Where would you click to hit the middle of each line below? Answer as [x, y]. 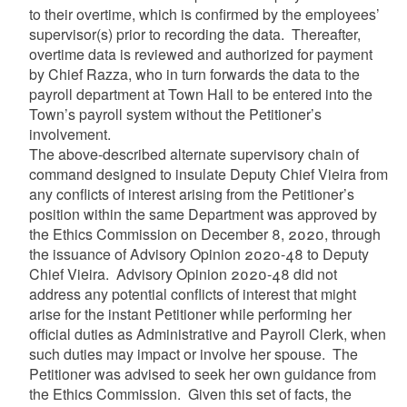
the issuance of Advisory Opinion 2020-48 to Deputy [199, 253]
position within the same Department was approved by [203, 213]
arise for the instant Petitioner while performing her [190, 313]
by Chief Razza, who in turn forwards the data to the [194, 74]
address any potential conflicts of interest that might [192, 293]
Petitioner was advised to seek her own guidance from [202, 373]
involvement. [71, 134]
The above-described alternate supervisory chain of [194, 154]
